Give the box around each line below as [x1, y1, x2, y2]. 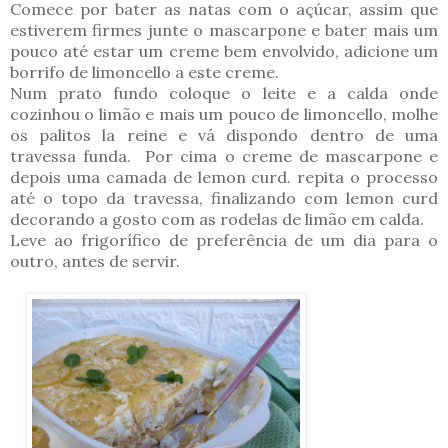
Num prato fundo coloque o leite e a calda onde [10, 83, 438, 104]
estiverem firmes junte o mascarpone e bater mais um [10, 20, 438, 41]
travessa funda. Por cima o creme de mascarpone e [10, 146, 438, 167]
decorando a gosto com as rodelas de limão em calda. [10, 209, 424, 230]
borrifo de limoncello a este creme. [10, 62, 283, 83]
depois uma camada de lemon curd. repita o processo [10, 167, 438, 188]
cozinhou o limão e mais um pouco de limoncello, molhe [10, 104, 438, 125]
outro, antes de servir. [10, 251, 180, 272]
